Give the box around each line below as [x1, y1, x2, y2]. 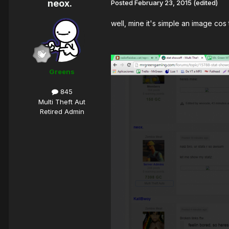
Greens [49, 67, 75, 76]
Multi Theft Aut [38, 97, 85, 106]
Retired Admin [39, 107, 84, 116]
